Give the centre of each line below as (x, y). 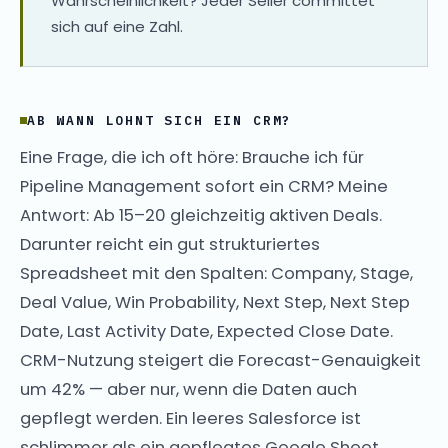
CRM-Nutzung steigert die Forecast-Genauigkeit (220, 360)
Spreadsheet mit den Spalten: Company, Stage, (216, 273)
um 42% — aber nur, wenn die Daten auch (188, 389)
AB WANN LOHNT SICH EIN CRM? (160, 120)
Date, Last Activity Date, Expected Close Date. (206, 331)
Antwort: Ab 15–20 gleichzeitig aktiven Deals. (201, 215)
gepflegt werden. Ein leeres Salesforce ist (190, 418)
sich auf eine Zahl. (117, 26)
